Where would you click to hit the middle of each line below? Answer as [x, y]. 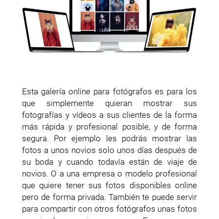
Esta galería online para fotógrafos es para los [109, 91]
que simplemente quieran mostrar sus [109, 103]
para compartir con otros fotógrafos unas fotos [109, 208]
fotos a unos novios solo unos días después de [109, 150]
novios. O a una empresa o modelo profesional [109, 173]
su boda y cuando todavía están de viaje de [109, 162]
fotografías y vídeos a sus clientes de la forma [109, 115]
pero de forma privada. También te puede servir [109, 197]
